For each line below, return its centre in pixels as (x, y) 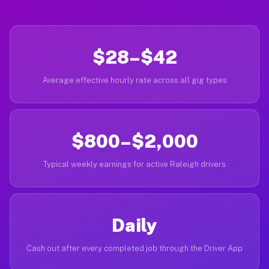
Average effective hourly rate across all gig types (134, 80)
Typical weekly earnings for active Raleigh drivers (134, 164)
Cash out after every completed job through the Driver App (134, 248)
